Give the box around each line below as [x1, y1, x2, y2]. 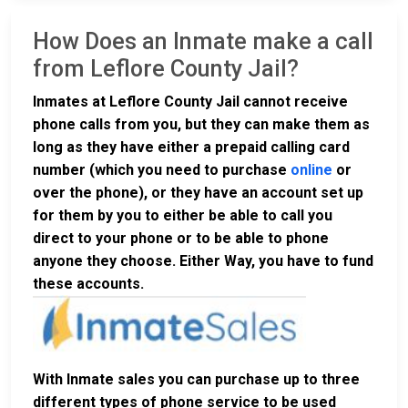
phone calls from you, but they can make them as [33, 116, 370, 134]
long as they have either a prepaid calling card [33, 138, 350, 157]
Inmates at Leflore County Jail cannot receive [33, 93, 348, 111]
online [291, 161, 332, 179]
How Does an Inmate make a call [33, 28, 373, 56]
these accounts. [33, 275, 144, 293]
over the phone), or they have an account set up [33, 184, 363, 202]
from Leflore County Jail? [33, 56, 299, 83]
